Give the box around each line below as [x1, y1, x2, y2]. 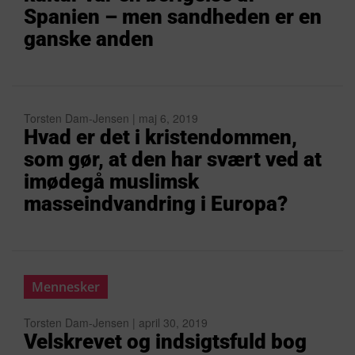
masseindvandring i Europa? [24, 192, 288, 216]
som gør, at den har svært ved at [24, 147, 322, 171]
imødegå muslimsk [24, 170, 199, 193]
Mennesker [32, 278, 100, 296]
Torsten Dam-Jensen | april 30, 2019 [24, 315, 208, 330]
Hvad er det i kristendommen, [24, 125, 297, 149]
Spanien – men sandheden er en [24, 5, 322, 29]
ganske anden [24, 27, 154, 51]
